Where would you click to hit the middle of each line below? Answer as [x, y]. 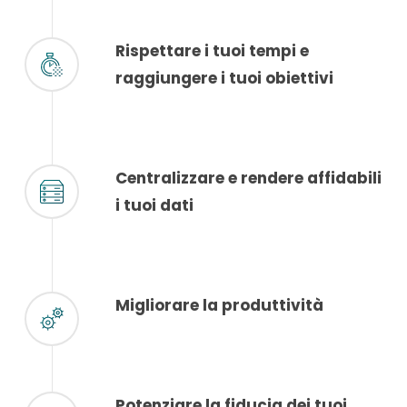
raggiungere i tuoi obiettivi [224, 78]
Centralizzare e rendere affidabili [248, 178]
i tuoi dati [154, 205]
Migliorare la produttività [219, 305]
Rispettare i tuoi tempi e [212, 50]
